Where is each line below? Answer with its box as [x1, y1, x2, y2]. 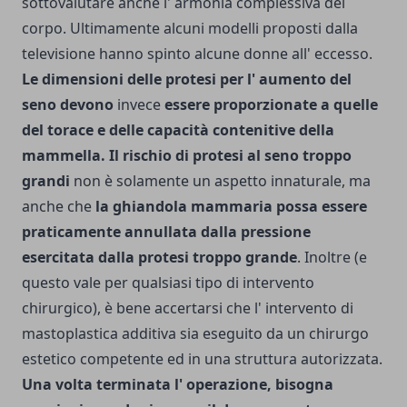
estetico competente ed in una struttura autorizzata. [22, 348, 382, 369]
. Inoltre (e [297, 246, 367, 267]
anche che [22, 195, 92, 216]
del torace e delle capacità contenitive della [22, 119, 334, 140]
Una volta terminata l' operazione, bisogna [22, 373, 333, 394]
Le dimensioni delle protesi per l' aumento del [22, 68, 352, 89]
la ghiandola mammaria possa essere [92, 195, 367, 216]
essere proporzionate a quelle [164, 94, 378, 114]
